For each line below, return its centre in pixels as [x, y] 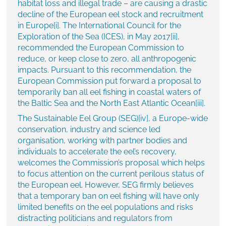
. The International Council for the [120, 26]
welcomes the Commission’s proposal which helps [111, 163]
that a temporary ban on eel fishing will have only [108, 196]
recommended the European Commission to [101, 48]
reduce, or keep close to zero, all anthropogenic [107, 59]
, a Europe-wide [178, 119]
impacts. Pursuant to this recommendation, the [104, 70]
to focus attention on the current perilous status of [111, 174]
